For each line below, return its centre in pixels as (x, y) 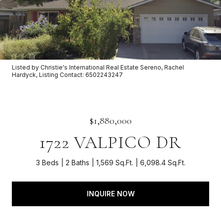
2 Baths (77, 163)
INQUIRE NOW (110, 193)
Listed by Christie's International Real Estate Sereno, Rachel (98, 67)
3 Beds (47, 163)
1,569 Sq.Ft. (114, 163)
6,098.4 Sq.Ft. (163, 163)
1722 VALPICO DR (110, 142)
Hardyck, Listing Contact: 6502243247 (67, 75)
